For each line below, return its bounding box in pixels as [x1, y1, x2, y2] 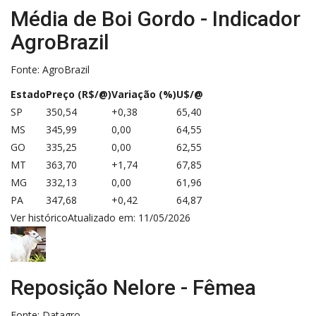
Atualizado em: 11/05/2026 [68, 210, 190, 224]
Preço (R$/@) [46, 87, 111, 101]
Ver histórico [11, 210, 68, 224]
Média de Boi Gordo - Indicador [11, 6, 300, 31]
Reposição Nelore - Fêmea [11, 274, 256, 300]
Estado [11, 87, 46, 101]
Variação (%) [111, 87, 176, 101]
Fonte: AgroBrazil [11, 62, 90, 76]
